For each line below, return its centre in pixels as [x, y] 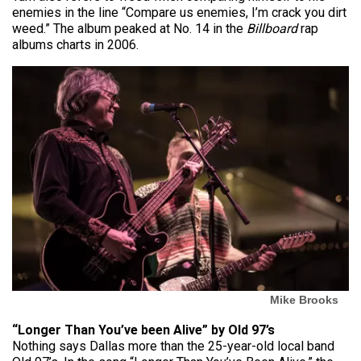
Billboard [272, 28]
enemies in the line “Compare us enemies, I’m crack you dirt [179, 12]
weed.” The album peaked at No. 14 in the [129, 28]
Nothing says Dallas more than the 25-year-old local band [173, 346]
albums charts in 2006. [75, 44]
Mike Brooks [304, 299]
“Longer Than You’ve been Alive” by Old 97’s [143, 330]
